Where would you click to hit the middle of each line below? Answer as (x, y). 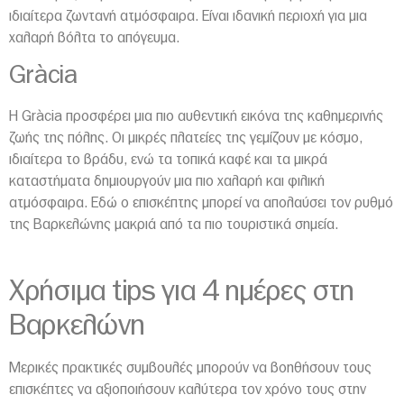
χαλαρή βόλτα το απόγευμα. (94, 38)
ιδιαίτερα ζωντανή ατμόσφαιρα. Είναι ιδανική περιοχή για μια (188, 17)
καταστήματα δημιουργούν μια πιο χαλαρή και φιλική (167, 182)
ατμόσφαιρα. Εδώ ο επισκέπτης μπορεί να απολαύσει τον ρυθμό (201, 203)
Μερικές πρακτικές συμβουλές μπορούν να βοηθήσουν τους (190, 367)
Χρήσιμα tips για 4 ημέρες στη (182, 291)
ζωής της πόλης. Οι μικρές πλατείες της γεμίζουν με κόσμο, (186, 138)
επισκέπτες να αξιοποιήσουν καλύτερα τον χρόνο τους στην (188, 389)
